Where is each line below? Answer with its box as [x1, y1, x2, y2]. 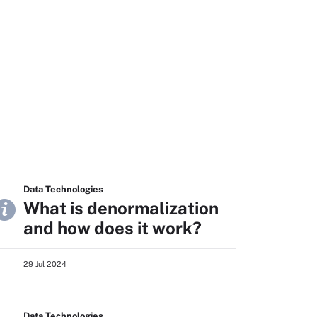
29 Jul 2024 [23, 260, 67, 268]
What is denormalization [23, 198, 219, 218]
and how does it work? [23, 218, 202, 238]
